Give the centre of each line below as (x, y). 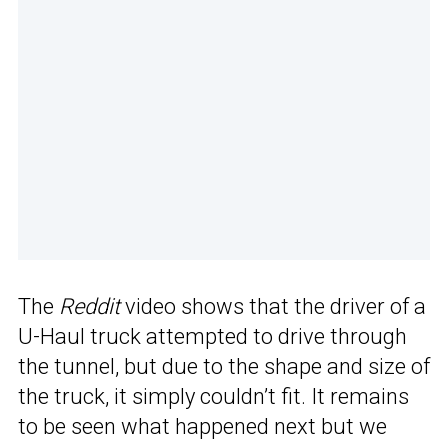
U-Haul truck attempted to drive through (212, 337)
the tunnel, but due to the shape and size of (224, 367)
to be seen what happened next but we (202, 427)
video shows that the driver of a (273, 307)
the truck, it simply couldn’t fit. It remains (213, 397)
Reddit (89, 307)
